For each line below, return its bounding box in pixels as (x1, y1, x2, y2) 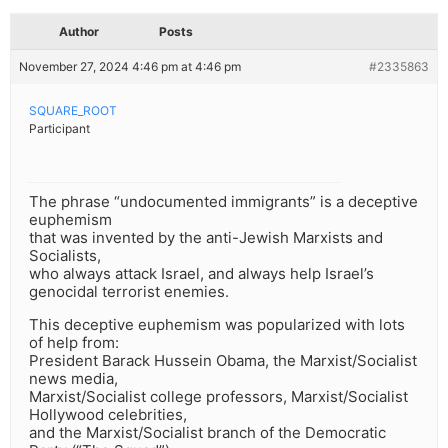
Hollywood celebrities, (29, 405, 187, 425)
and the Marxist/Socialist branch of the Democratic (29, 423, 386, 443)
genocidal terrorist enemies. (29, 282, 229, 302)
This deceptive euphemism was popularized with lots (29, 315, 405, 335)
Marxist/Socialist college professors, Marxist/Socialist (29, 387, 408, 407)
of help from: (29, 333, 119, 353)
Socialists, (29, 246, 101, 266)
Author (59, 24, 99, 40)
